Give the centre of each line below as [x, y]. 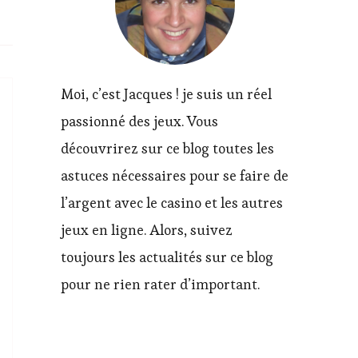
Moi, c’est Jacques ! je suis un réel [166, 94]
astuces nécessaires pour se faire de [175, 175]
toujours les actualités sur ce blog [167, 257]
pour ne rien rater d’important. [160, 284]
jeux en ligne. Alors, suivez [147, 230]
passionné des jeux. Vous [139, 121]
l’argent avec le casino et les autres [172, 203]
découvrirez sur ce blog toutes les [167, 148]
